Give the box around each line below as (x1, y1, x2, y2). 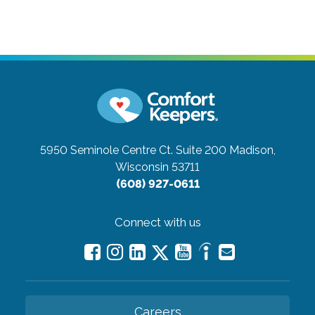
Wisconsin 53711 (115, 160, 200, 174)
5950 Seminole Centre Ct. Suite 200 (39, 143, 226, 157)
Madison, (229, 143, 276, 157)
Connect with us (114, 215, 201, 230)
